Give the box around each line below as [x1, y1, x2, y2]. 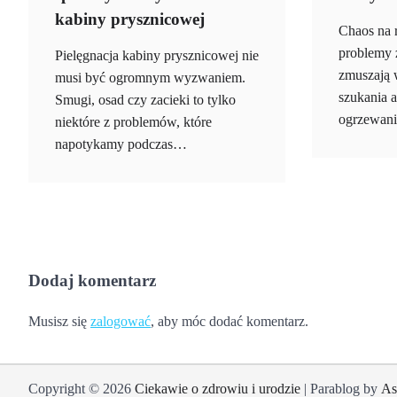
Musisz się [28, 314, 90, 330]
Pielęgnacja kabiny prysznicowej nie [55, 48, 259, 65]
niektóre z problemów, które [55, 114, 212, 131]
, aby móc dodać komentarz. [151, 314, 308, 330]
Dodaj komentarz [28, 271, 156, 291]
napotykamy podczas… [55, 136, 187, 153]
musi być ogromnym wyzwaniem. [55, 70, 245, 87]
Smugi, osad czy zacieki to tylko [55, 92, 236, 109]
